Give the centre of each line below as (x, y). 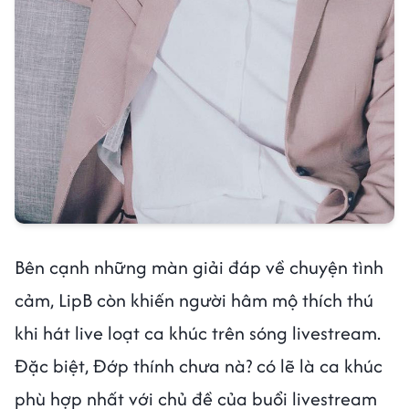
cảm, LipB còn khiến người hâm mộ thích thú (194, 299)
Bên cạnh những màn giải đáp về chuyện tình (199, 267)
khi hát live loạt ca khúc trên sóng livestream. (198, 332)
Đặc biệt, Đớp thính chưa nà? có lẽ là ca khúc (199, 365)
